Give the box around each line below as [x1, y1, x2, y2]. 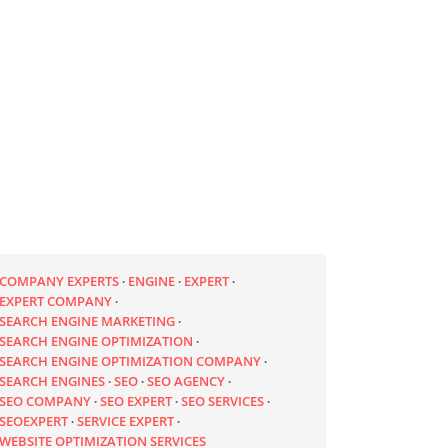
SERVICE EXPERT [77, 412, 175, 431]
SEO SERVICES [181, 392, 265, 411]
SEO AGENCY [147, 372, 226, 391]
